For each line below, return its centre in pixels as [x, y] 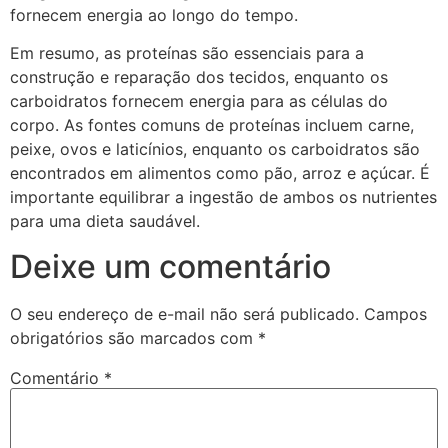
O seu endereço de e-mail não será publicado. [184, 313]
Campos [395, 313]
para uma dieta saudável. [105, 221]
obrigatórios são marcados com [134, 337]
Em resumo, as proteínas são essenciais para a [187, 53]
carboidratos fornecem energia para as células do [199, 101]
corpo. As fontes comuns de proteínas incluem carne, [212, 125]
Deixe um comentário [170, 266]
